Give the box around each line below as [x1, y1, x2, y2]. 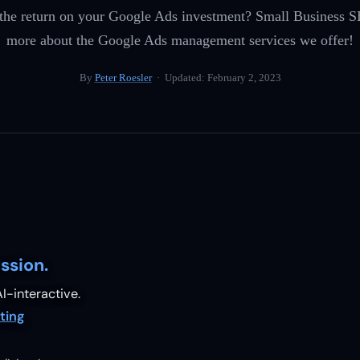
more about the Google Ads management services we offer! [6, 32, 354, 48]
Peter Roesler [94, 72, 152, 84]
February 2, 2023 [207, 72, 281, 84]
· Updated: [151, 72, 207, 84]
